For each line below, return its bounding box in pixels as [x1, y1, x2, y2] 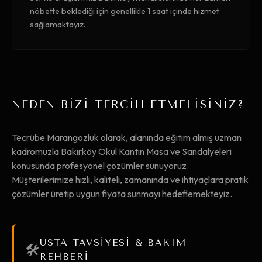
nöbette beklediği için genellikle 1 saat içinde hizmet [30, 6, 219, 16]
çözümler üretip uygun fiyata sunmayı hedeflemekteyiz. [12, 188, 232, 199]
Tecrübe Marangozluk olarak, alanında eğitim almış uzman [12, 132, 242, 143]
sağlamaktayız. [30, 19, 85, 30]
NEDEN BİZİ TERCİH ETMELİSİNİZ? [12, 98, 245, 111]
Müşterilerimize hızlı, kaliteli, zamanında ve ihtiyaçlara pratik [12, 174, 249, 185]
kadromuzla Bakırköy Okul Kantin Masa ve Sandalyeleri [12, 146, 232, 157]
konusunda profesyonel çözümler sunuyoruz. [12, 160, 189, 171]
